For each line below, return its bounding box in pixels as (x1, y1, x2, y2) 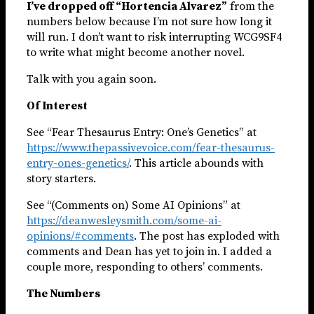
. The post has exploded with (134, 228, 280, 243)
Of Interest (27, 98, 88, 113)
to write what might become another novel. (27, 45, 245, 60)
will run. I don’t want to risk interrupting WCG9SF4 (27, 29, 282, 44)
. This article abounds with (129, 156, 264, 170)
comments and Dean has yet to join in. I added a (27, 244, 272, 259)
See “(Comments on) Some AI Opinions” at (27, 198, 240, 212)
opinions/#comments (27, 228, 134, 243)
